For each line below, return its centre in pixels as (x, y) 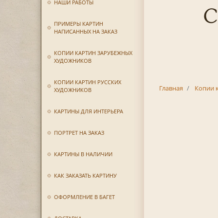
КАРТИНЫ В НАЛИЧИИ (83, 154)
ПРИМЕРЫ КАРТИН (78, 24)
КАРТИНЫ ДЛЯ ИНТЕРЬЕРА (88, 111)
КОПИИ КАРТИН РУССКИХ (87, 82)
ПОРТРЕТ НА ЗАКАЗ (79, 133)
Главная (171, 88)
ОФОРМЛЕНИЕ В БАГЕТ (84, 197)
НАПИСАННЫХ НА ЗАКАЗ (85, 31)
